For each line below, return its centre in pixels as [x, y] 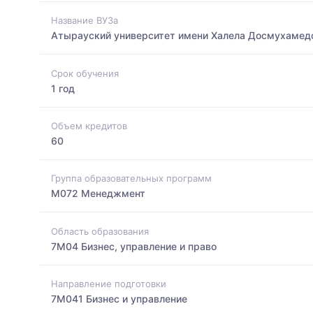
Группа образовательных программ [131, 179]
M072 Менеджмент [98, 194]
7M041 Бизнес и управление [119, 298]
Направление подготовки [109, 283]
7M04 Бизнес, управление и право [134, 246]
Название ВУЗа [85, 21]
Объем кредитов [89, 125]
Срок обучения [85, 73]
